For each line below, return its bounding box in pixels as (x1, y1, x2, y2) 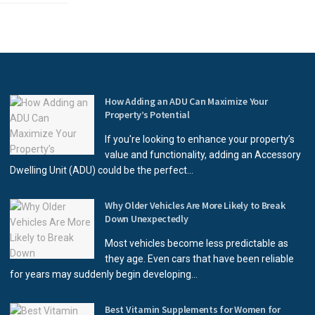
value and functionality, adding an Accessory (105, 148, 302, 160)
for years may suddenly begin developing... (10, 268, 198, 280)
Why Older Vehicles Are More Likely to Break (105, 198, 285, 212)
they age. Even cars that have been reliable (105, 252, 295, 264)
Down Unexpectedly (105, 212, 188, 225)
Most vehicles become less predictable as (105, 237, 289, 249)
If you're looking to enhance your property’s (105, 133, 295, 145)
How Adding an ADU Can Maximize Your (105, 94, 268, 108)
